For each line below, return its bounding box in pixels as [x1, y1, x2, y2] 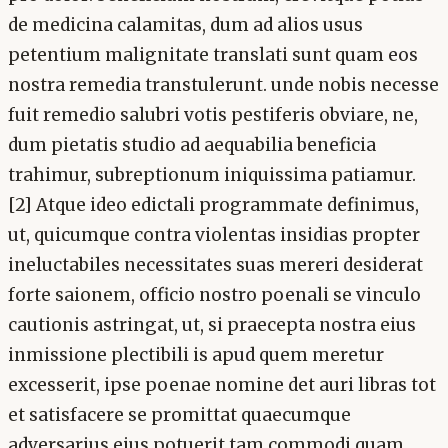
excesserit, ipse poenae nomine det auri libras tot [8, 373, 436, 396]
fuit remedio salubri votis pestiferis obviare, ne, [8, 103, 418, 126]
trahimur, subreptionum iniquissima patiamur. [8, 163, 416, 186]
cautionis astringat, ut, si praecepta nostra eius [8, 313, 416, 336]
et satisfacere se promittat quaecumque [8, 403, 351, 426]
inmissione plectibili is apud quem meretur [8, 343, 384, 366]
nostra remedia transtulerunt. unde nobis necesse [8, 73, 439, 96]
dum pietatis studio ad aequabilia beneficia [8, 133, 376, 156]
